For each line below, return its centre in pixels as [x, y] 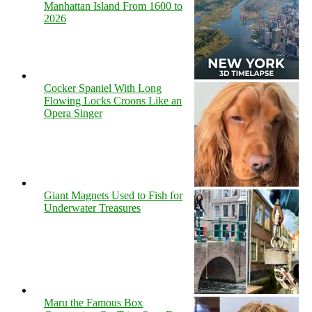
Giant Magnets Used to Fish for [113, 196]
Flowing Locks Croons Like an [113, 101]
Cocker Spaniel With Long [103, 88]
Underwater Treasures [92, 208]
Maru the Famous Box [93, 303]
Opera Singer [73, 114]
